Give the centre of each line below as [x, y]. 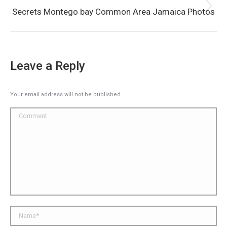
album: [124, 20]
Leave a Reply [48, 66]
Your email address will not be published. [66, 94]
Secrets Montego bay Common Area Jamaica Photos [113, 12]
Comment [26, 112]
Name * [22, 211]
